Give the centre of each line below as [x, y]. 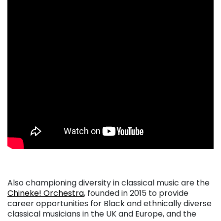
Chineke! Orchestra [46, 193]
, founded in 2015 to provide [136, 193]
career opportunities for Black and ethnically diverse [110, 204]
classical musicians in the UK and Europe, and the [102, 214]
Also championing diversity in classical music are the [109, 183]
